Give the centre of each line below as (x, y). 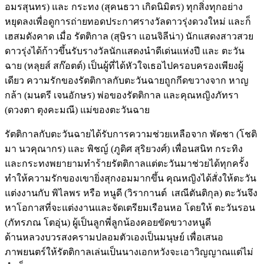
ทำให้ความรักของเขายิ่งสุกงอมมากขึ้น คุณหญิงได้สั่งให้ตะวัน (131, 178)
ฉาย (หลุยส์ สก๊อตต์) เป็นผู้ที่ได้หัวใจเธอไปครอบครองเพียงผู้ (124, 65)
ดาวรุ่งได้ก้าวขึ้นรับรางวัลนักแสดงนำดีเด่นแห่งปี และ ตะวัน (125, 51)
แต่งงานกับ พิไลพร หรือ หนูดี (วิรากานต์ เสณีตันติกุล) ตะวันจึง (131, 193)
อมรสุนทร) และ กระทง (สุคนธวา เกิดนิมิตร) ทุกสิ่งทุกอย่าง (124, 6)
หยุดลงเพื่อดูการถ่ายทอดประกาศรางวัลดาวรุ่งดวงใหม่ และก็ (128, 21)
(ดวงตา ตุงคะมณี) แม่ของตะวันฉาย (77, 110)
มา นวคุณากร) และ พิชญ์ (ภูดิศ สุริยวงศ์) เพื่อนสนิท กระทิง (124, 148)
